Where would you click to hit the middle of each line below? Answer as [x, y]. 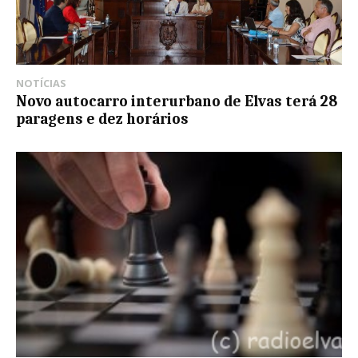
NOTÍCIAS [41, 84]
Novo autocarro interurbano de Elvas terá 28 [177, 102]
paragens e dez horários [102, 119]
